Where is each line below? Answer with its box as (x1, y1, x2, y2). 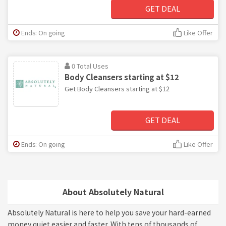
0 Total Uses (72, 61, 108, 71)
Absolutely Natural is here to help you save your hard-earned (8, 207, 211, 217)
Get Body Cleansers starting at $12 (65, 83, 169, 93)
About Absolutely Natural (62, 185, 164, 198)
